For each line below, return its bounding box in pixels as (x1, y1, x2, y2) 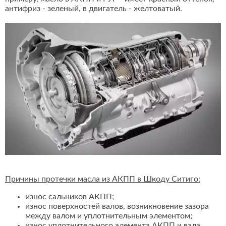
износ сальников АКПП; (25, 193, 114, 201)
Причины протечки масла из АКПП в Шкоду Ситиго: (5, 175, 200, 184)
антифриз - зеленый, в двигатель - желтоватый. (5, 5, 182, 13)
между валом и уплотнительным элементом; (25, 212, 192, 220)
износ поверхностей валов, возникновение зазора (25, 202, 209, 211)
